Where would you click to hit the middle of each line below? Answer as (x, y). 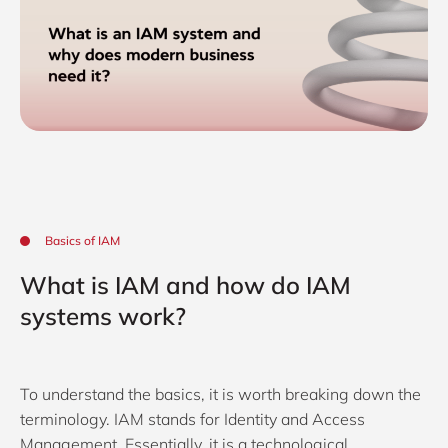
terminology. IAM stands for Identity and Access (192, 419)
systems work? (103, 316)
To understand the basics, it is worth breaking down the (220, 394)
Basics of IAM (82, 240)
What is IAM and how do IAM (185, 285)
